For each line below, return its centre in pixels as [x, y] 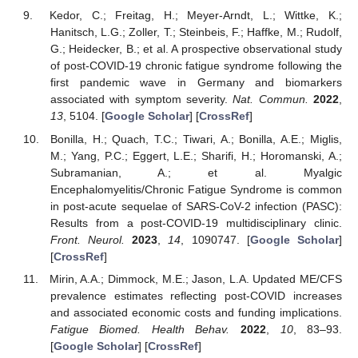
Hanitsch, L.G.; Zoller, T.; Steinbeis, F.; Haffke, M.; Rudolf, [196, 32]
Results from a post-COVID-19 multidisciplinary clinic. [196, 223]
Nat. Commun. [270, 99]
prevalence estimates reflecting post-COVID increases [196, 295]
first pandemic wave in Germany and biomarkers [196, 83]
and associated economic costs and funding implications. [196, 312]
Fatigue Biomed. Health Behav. [140, 329]
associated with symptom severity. [141, 99]
